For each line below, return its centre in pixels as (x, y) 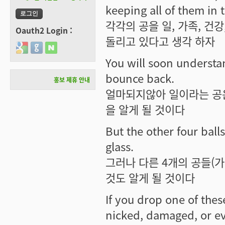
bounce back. (140, 78)
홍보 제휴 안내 (72, 79)
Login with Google (44, 46)
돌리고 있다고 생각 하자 (160, 41)
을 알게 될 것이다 (145, 109)
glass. (120, 146)
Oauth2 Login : (44, 30)
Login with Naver (71, 46)
